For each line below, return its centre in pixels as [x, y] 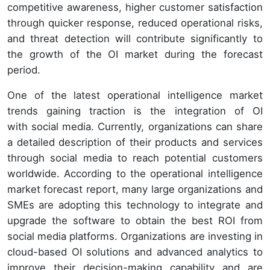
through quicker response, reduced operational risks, [135, 23]
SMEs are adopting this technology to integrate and [135, 205]
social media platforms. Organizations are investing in [135, 237]
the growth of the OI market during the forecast [135, 55]
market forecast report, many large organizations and [135, 190]
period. [25, 70]
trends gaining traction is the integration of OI [135, 111]
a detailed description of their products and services [135, 143]
